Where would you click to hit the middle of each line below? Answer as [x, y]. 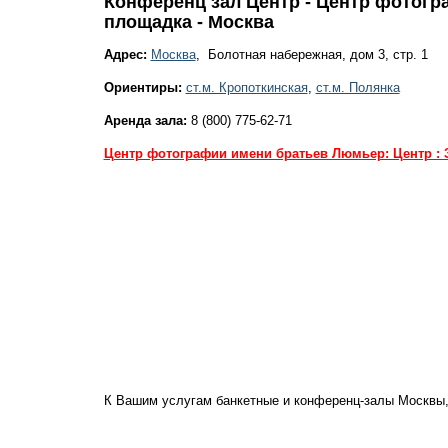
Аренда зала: [145, 120]
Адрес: [125, 54]
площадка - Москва [188, 22]
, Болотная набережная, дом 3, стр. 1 [311, 54]
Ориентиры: [142, 87]
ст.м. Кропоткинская [246, 87]
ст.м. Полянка [357, 87]
